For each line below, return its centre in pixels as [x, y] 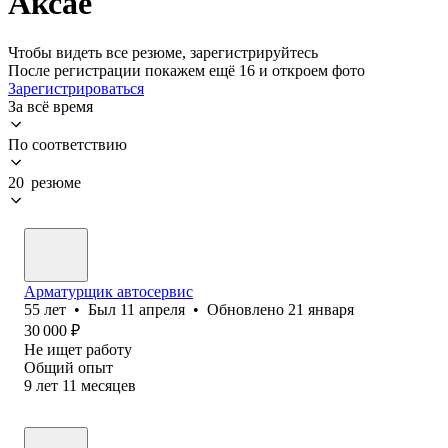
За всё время [50, 106]
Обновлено [247, 309]
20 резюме [44, 182]
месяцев [108, 385]
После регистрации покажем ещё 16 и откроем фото [186, 70]
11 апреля [152, 309]
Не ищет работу [78, 349]
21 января [321, 309]
